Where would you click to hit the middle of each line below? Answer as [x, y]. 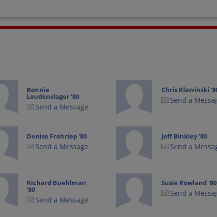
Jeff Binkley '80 [184, 136]
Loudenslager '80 [53, 96]
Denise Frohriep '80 [57, 136]
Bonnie [38, 89]
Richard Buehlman [57, 182]
